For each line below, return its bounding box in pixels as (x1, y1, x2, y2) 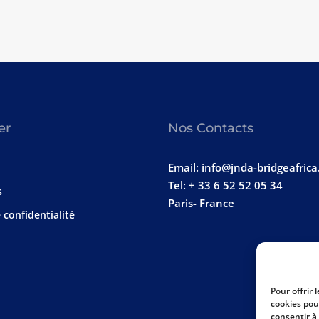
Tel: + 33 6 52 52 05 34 (168, 178, 283, 192)
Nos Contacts (168, 120, 253, 136)
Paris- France (168, 196, 234, 210)
